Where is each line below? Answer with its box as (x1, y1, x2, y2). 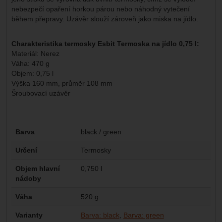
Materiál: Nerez (11, 49, 59, 57)
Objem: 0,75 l (11, 69, 54, 77)
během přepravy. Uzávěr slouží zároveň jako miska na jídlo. (11, 14, 198, 23)
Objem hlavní (15, 164, 60, 172)
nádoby (15, 174, 41, 182)
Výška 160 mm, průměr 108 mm (11, 79, 112, 87)
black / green (80, 127, 121, 136)
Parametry (10, 122, 55, 132)
